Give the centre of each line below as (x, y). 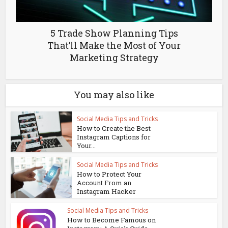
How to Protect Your (109, 174)
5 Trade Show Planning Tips (114, 33)
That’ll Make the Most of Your (114, 45)
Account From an (104, 182)
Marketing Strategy (114, 57)
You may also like (114, 94)
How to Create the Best (114, 128)
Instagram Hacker (107, 191)
